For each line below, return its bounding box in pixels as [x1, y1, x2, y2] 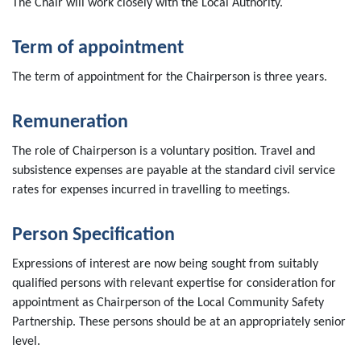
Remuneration [12, 113, 128, 133]
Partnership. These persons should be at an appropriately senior [12, 316, 346, 330]
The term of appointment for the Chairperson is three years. [12, 71, 327, 85]
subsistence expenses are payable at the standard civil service [12, 164, 335, 178]
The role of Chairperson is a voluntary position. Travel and [12, 145, 315, 159]
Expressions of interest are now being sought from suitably [12, 258, 318, 272]
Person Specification [12, 226, 175, 246]
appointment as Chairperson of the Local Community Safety [12, 297, 324, 310]
